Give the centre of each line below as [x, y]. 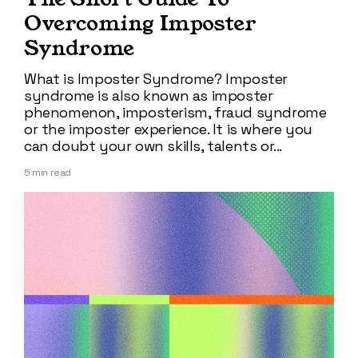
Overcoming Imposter [140, 24]
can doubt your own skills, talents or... [153, 146]
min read [51, 173]
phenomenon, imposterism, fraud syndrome [175, 113]
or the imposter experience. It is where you [168, 129]
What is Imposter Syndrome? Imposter [156, 79]
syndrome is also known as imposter [149, 96]
